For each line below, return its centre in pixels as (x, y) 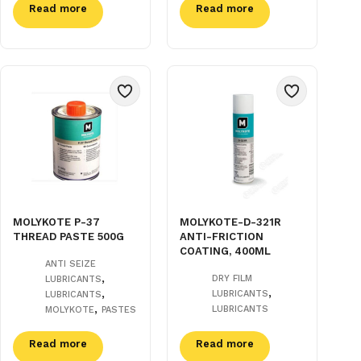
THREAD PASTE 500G (68, 237)
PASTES (119, 310)
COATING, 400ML (226, 251)
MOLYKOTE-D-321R (231, 222)
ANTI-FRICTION (222, 237)
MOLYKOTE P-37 (56, 222)
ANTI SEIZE (71, 264)
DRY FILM (232, 279)
